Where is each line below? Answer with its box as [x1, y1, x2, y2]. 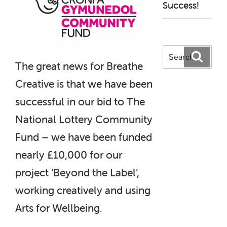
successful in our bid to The [15, 94, 145, 108]
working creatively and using [15, 183, 150, 197]
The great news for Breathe [15, 59, 143, 72]
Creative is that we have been [15, 77, 153, 90]
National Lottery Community [15, 112, 153, 126]
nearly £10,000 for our [15, 147, 122, 161]
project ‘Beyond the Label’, [15, 165, 139, 179]
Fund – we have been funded [15, 130, 152, 143]
